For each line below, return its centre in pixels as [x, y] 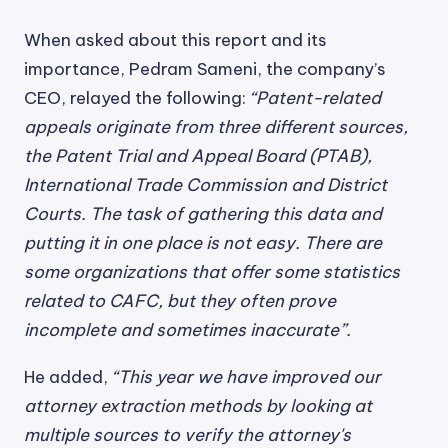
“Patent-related [315, 98]
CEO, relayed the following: [137, 98]
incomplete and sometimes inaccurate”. [187, 330]
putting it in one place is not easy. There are [203, 243]
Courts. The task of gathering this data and [203, 214]
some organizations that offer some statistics [212, 272]
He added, [68, 377]
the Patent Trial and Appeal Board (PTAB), [198, 156]
